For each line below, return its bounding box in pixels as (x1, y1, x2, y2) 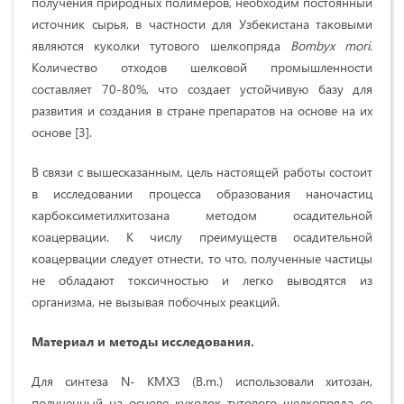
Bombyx (289, 36, 335, 54)
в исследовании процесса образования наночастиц (32, 184, 372, 202)
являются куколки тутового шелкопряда (32, 36, 290, 54)
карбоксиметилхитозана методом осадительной (32, 206, 372, 224)
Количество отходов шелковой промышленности (32, 58, 372, 76)
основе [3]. (32, 123, 92, 141)
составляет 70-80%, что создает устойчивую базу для (32, 79, 372, 97)
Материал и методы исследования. (32, 332, 254, 350)
